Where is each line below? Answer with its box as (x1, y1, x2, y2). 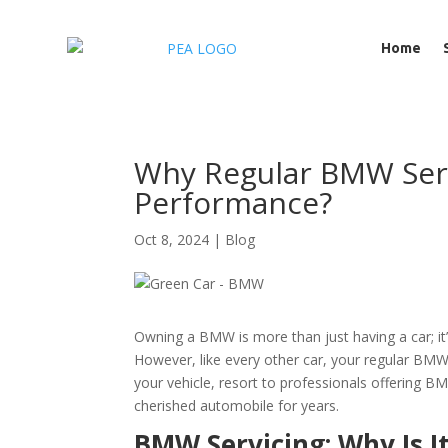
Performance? (134, 182, 333, 223)
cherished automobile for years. (134, 396, 340, 415)
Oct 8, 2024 (134, 230, 210, 249)
